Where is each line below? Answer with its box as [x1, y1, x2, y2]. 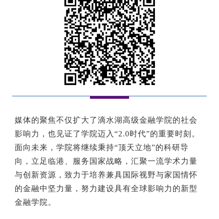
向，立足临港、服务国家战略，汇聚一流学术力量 [15, 157, 197, 166]
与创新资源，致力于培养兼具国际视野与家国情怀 [15, 171, 197, 179]
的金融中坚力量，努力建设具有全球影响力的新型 [15, 184, 197, 193]
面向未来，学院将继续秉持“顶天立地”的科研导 [15, 143, 189, 152]
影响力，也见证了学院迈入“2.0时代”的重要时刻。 [15, 130, 200, 138]
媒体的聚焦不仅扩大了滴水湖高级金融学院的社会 [15, 116, 197, 125]
